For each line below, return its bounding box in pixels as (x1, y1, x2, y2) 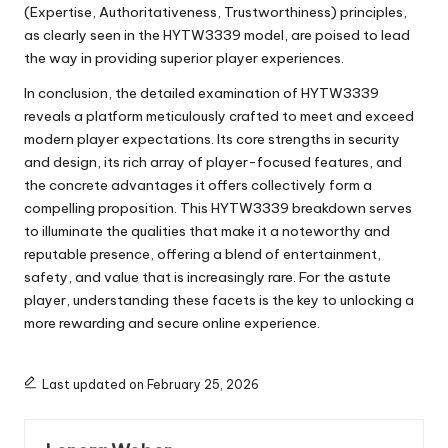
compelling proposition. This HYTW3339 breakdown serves (24, 198, 412, 217)
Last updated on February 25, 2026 (41, 376, 259, 392)
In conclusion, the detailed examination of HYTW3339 (24, 83, 379, 102)
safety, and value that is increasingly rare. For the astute (24, 267, 391, 286)
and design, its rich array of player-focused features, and (24, 152, 402, 171)
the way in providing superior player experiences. (24, 48, 344, 67)
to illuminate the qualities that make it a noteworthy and (24, 221, 390, 240)
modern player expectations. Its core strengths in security (24, 129, 400, 148)
